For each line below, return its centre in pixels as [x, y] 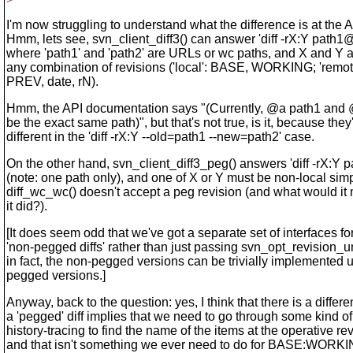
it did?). [27, 206]
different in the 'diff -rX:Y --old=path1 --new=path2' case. [160, 137]
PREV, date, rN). [52, 82]
